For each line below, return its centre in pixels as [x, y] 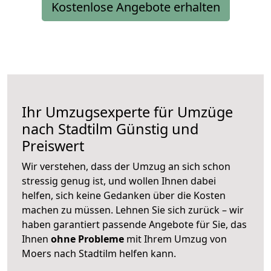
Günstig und [155, 129]
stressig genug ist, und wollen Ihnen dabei [119, 181]
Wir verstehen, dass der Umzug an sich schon [126, 167]
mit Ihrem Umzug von [175, 239]
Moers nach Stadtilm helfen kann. [99, 254]
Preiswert [53, 146]
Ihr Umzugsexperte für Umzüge [127, 112]
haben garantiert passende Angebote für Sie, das [134, 225]
